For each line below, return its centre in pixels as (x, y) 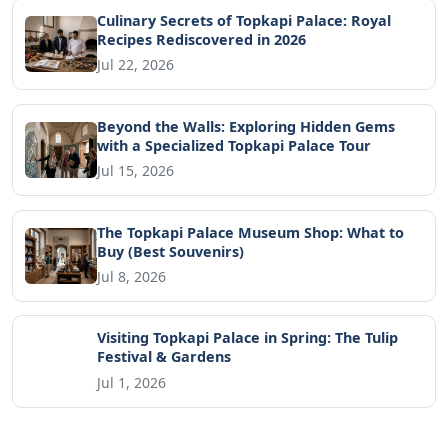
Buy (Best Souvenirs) (170, 251)
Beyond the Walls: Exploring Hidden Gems (246, 126)
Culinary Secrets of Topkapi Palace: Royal (244, 21)
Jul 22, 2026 (135, 65)
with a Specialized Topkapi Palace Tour (234, 145)
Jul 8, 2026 (131, 276)
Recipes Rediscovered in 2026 (201, 40)
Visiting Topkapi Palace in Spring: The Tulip (247, 338)
